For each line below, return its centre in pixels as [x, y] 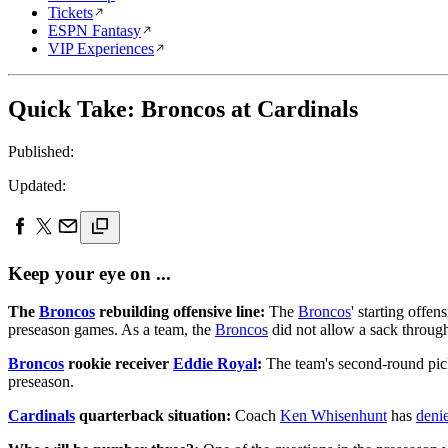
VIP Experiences [101, 48]
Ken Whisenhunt [333, 416]
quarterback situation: [153, 416]
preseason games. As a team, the [111, 330]
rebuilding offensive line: [180, 312]
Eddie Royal [215, 364]
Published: [41, 151]
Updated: [37, 185]
